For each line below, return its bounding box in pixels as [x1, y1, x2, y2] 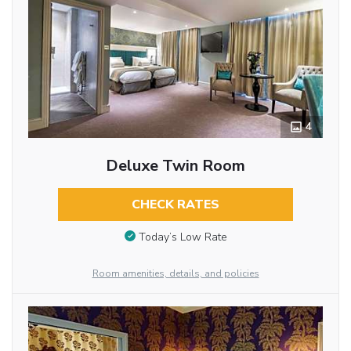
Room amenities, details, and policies [92, 266, 259, 280]
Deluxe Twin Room [105, 155, 245, 176]
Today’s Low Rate [138, 229, 227, 244]
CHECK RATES [131, 196, 219, 213]
